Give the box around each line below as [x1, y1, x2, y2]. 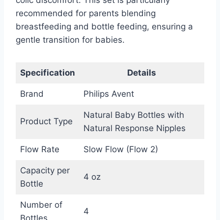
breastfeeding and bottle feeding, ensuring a [16, 21, 193, 31]
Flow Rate [20, 144, 59, 154]
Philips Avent [83, 88, 134, 99]
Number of [20, 199, 62, 210]
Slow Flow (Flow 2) [83, 144, 158, 154]
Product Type [20, 116, 73, 126]
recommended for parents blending [16, 8, 156, 18]
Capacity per [20, 165, 70, 175]
